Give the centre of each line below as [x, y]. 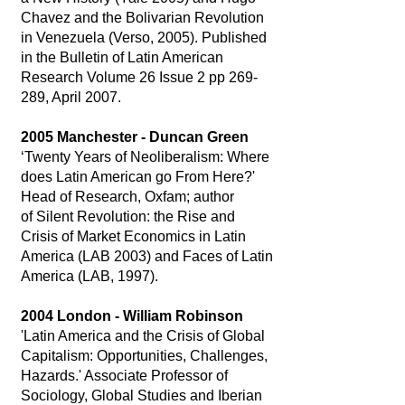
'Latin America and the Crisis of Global [142, 336]
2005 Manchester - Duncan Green [134, 137]
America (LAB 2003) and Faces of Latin [146, 256]
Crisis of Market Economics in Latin [133, 236]
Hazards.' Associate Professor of [124, 376]
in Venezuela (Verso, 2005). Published [143, 38]
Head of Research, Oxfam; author [127, 197]
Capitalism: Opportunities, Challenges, [144, 356]
